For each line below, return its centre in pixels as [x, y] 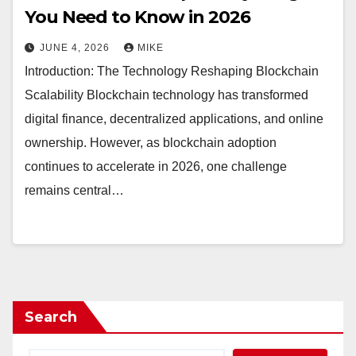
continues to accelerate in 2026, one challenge [156, 166]
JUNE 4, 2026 [76, 48]
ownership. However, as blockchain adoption [151, 143]
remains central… [74, 190]
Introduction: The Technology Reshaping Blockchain [172, 71]
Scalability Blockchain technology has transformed [166, 95]
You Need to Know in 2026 [137, 17]
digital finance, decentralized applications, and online [174, 119]
